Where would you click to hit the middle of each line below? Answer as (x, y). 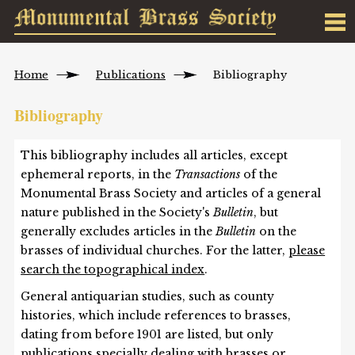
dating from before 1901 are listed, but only (147, 335)
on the (277, 232)
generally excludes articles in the (118, 232)
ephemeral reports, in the (98, 175)
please (307, 251)
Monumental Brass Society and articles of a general (171, 194)
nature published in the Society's (117, 213)
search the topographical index (113, 270)
